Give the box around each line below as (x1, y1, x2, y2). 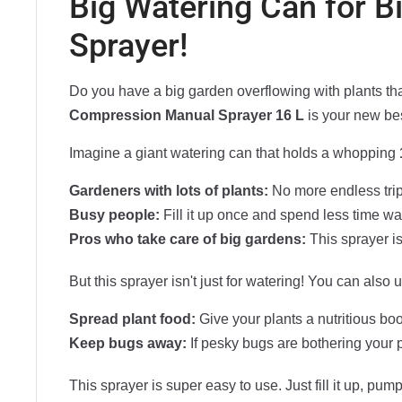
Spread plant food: (69, 311, 196, 328)
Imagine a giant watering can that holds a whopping (69, 145, 399, 162)
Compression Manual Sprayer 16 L (69, 108, 304, 124)
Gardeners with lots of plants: (69, 183, 268, 199)
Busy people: (69, 207, 160, 223)
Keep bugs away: (69, 336, 187, 352)
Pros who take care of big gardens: (69, 232, 306, 248)
